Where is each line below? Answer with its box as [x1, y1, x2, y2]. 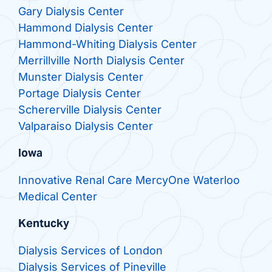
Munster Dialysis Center [18, 70, 143, 84]
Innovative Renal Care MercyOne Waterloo [18, 174, 240, 187]
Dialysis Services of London [18, 244, 163, 257]
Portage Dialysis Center [18, 87, 141, 100]
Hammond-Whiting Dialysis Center [18, 38, 197, 51]
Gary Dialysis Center [18, 5, 124, 18]
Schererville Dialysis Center [18, 103, 161, 117]
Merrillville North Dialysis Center [18, 54, 185, 67]
